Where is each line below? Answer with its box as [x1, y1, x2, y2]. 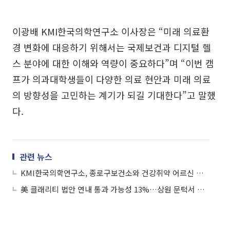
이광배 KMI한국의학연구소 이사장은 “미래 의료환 [12, 25, 209, 38]
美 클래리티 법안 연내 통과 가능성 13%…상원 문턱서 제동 [197, 184, 205, 195]
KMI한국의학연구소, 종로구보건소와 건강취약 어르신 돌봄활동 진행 [196, 167, 204, 178]
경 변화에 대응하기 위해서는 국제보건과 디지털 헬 [12, 41, 211, 54]
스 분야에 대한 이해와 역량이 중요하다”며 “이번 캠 [12, 56, 214, 70]
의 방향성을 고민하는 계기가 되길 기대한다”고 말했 [12, 88, 216, 102]
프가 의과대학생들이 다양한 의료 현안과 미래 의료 [12, 72, 211, 86]
